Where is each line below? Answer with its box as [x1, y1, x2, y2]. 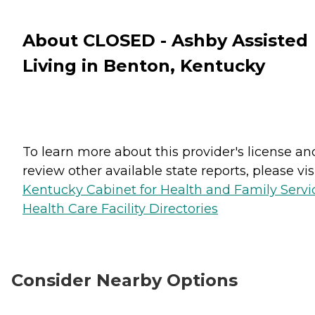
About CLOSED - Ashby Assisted [22, 30, 308, 51]
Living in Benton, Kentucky [22, 55, 265, 76]
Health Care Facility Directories [22, 200, 218, 217]
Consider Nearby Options [11, 269, 238, 290]
